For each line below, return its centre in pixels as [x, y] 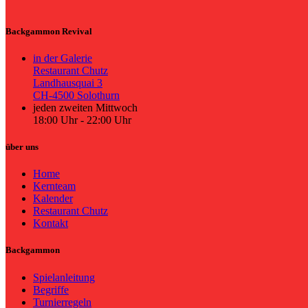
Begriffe [51, 289]
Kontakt [51, 223]
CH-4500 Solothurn [76, 95]
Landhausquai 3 [68, 82]
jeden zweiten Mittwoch [85, 107]
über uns [22, 147]
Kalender [53, 199]
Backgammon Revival [49, 31]
